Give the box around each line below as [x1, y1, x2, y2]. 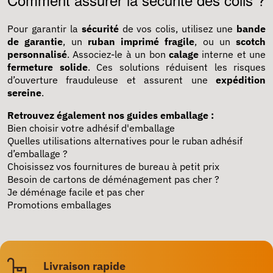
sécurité [81, 22, 119, 35]
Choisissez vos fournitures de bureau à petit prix [7, 160, 219, 172]
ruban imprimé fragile [87, 35, 195, 48]
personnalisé [7, 48, 67, 60]
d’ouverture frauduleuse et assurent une [7, 73, 216, 86]
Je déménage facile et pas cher [7, 185, 144, 198]
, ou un [194, 35, 236, 48]
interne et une [198, 48, 266, 60]
